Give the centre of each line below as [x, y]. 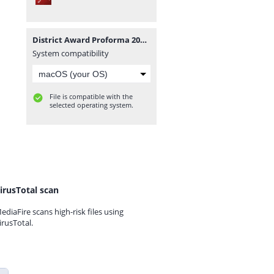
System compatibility [71, 53]
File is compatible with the [91, 96]
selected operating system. [91, 105]
